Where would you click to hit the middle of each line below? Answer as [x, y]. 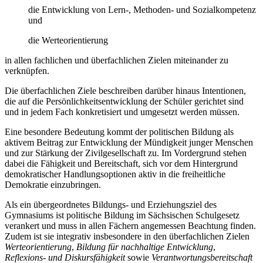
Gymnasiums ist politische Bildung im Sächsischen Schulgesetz [122, 215]
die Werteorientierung [68, 41]
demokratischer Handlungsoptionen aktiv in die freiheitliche [115, 174]
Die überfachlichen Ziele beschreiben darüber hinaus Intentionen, [125, 91]
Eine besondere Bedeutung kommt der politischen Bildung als [119, 132]
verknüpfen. [27, 71]
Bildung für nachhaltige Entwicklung [145, 247]
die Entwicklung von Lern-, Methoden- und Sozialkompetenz [142, 10]
